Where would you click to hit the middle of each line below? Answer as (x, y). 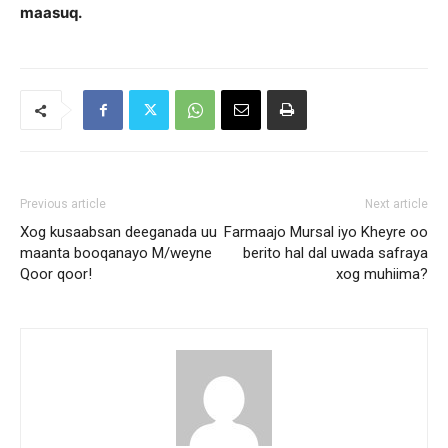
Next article (396, 204)
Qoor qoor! (56, 274)
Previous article (63, 204)
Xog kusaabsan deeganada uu (118, 232)
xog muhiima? (382, 274)
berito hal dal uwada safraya (335, 253)
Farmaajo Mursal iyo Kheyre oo (326, 232)
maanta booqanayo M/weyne (116, 253)
